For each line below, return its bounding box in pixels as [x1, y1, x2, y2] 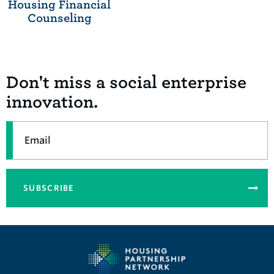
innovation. [6, 92, 98, 111]
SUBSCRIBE [23, 183, 75, 193]
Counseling [27, 12, 92, 24]
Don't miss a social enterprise [6, 73, 246, 92]
